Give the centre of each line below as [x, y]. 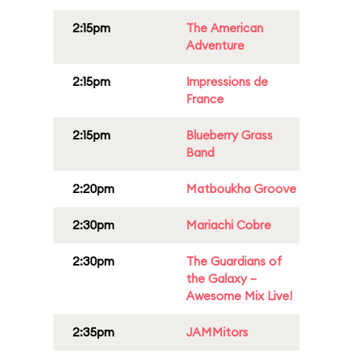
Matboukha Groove [241, 189]
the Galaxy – [221, 279]
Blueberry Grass [229, 135]
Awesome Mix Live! [239, 296]
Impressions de [227, 82]
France [205, 99]
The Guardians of [234, 261]
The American [225, 28]
